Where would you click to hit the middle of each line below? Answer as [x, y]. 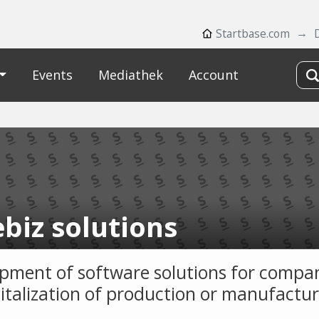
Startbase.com [253, 33]
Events [52, 75]
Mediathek [130, 75]
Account [213, 75]
